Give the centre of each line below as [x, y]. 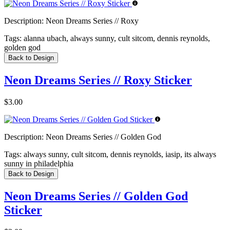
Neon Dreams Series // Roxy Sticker [98, 80]
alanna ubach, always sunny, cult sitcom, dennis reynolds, [116, 39]
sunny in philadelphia [39, 163]
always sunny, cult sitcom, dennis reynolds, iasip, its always [119, 154]
